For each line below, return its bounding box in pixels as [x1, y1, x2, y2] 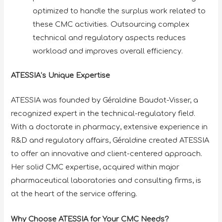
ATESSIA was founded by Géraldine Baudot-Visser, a [11, 96, 199, 105]
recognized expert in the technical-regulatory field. [11, 110, 196, 118]
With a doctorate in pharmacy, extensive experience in [11, 123, 208, 131]
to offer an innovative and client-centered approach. [11, 150, 203, 158]
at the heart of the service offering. [11, 190, 140, 198]
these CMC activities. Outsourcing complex [33, 20, 190, 29]
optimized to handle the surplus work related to [33, 7, 206, 15]
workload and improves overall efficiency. [33, 47, 185, 55]
